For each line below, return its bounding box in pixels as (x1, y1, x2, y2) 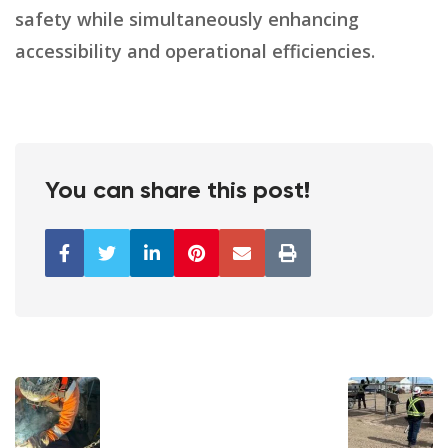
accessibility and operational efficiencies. (15, 39, 375, 64)
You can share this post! (45, 179, 310, 204)
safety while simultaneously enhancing (15, 7, 359, 32)
